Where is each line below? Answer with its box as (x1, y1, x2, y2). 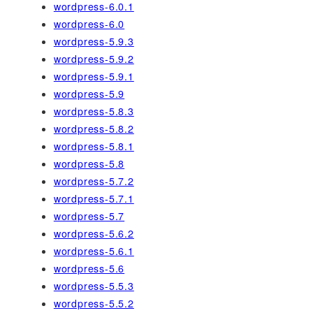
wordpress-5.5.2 (53, 296, 134, 311)
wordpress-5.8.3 (53, 104, 134, 119)
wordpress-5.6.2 (53, 226, 134, 241)
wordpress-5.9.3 (53, 34, 134, 49)
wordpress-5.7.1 (53, 191, 134, 206)
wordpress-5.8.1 (53, 139, 134, 154)
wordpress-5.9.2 (53, 52, 134, 66)
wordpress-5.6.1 (53, 244, 134, 259)
